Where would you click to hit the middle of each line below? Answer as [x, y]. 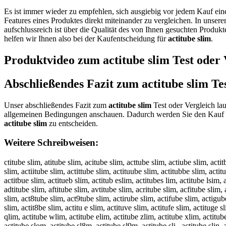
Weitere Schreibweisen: [51, 143]
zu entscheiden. [72, 123]
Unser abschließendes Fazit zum [56, 105]
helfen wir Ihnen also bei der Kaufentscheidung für [86, 38]
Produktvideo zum [53, 60]
